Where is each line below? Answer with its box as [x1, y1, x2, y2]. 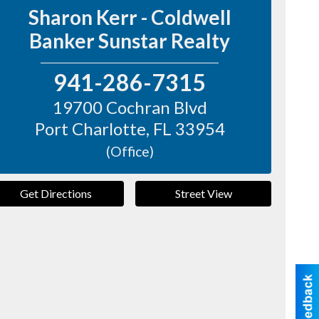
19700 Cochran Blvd [52, 97, 207, 117]
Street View [174, 187, 232, 200]
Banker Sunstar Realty [29, 28, 231, 53]
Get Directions [20, 187, 93, 200]
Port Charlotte [34, 118, 146, 139]
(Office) [105, 143, 154, 159]
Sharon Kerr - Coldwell [28, 5, 231, 29]
